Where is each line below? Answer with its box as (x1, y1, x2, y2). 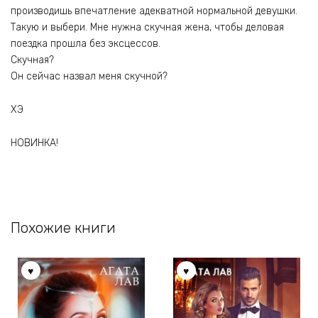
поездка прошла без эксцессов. (11, 38, 160, 50)
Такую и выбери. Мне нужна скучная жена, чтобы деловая (11, 21, 284, 34)
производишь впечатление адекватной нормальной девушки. (11, 5, 297, 18)
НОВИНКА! (11, 136, 58, 149)
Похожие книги (11, 219, 116, 236)
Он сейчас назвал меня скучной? (11, 70, 168, 83)
